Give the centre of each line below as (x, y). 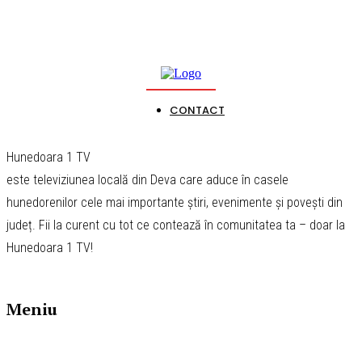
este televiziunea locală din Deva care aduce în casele (147, 179)
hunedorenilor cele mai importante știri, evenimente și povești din (175, 202)
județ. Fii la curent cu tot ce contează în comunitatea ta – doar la (176, 225)
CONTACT (197, 110)
